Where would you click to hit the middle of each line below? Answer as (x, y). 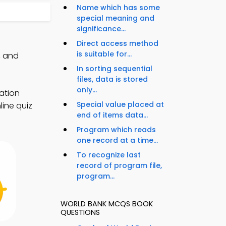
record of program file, (119, 166)
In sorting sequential (115, 69)
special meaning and (116, 18)
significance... (101, 29)
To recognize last (109, 155)
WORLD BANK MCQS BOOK (107, 204)
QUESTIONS (80, 213)
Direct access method (118, 44)
